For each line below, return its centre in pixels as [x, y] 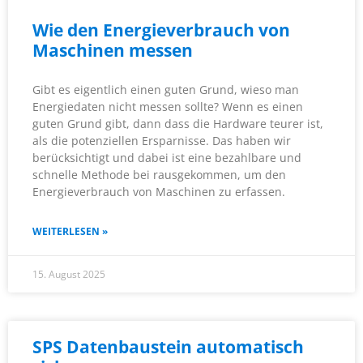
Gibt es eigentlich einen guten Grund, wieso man [166, 90]
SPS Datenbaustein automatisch [168, 347]
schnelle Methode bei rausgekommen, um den [159, 175]
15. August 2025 [69, 275]
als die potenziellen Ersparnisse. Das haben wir [162, 141]
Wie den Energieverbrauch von [161, 30]
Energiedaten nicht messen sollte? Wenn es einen [168, 107]
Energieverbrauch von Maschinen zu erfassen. [159, 192]
